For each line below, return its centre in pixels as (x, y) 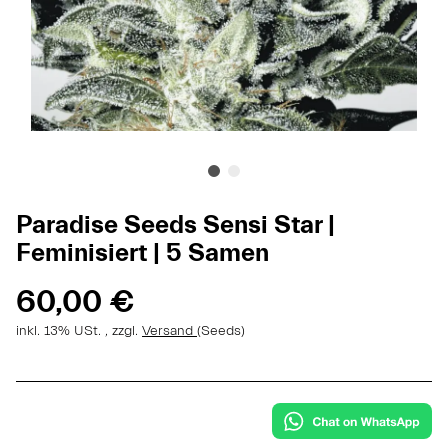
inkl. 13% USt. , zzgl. (79, 330)
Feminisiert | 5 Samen (142, 252)
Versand (169, 330)
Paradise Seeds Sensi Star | (175, 224)
